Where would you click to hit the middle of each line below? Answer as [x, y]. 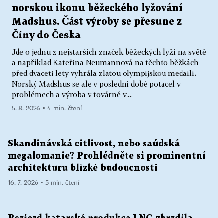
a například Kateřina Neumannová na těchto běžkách [105, 63]
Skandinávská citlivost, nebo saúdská [94, 144]
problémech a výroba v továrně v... [72, 95]
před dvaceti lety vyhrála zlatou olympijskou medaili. [104, 73]
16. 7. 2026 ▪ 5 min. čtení [44, 183]
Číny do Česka [46, 36]
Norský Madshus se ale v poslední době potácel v [96, 84]
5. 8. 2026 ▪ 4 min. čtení [47, 109]
